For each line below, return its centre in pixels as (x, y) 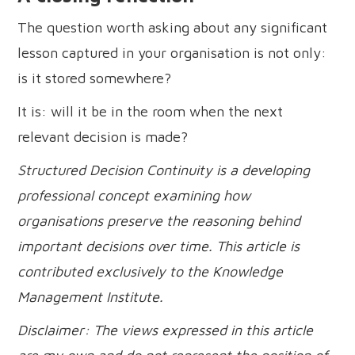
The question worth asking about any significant (173, 27)
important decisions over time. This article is (159, 246)
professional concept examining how (134, 195)
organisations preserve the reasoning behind (159, 220)
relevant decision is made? (103, 136)
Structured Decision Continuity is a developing (164, 170)
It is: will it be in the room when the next (151, 111)
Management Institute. (91, 296)
